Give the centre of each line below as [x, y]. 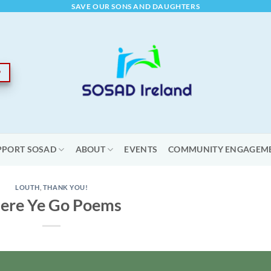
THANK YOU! [65, 187]
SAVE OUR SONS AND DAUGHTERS [135, 6]
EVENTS [141, 149]
